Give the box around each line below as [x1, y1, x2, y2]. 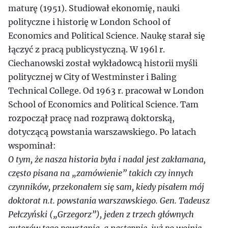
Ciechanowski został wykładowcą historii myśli [8, 58, 197, 68]
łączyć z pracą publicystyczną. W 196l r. [8, 44, 165, 54]
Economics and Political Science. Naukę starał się [8, 31, 205, 41]
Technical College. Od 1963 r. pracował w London [8, 85, 204, 96]
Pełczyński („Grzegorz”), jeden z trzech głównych [8, 209, 194, 219]
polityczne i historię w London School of [8, 17, 170, 27]
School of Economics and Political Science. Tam [8, 99, 198, 109]
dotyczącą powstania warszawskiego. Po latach [8, 127, 196, 137]
